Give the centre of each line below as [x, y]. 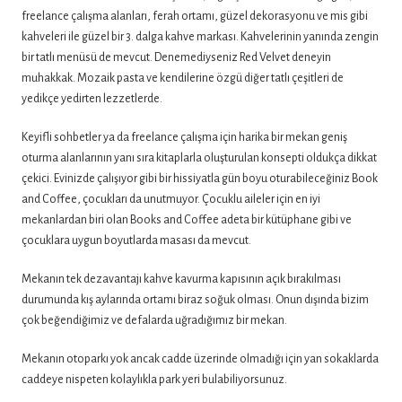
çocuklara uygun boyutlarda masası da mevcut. [136, 240]
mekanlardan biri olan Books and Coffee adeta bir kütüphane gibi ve [187, 220]
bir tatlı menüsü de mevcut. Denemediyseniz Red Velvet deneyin [176, 57]
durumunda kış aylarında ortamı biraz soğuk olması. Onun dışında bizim [195, 300]
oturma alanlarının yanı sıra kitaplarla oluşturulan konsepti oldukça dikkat [199, 158]
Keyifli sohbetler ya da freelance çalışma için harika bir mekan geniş [184, 137]
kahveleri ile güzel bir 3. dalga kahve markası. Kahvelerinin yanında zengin [200, 37]
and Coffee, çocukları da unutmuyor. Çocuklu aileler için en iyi [171, 199]
